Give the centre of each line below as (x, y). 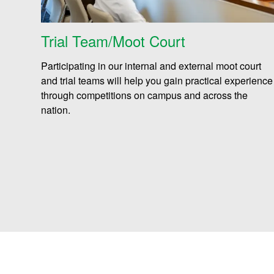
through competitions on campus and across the (145, 95)
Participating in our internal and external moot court (151, 65)
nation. (60, 109)
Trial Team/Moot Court (116, 40)
